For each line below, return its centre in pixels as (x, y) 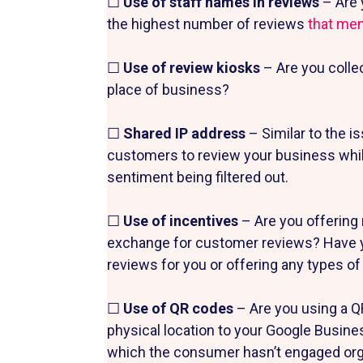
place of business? (170, 89)
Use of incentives (182, 220)
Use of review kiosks (193, 67)
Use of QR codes (180, 308)
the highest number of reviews (207, 23)
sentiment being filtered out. (199, 177)
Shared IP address (186, 133)
